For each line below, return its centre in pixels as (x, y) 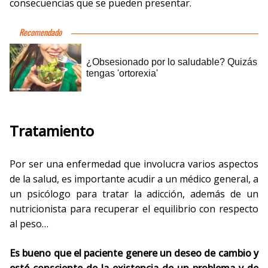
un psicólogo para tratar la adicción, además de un (134, 194)
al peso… (29, 224)
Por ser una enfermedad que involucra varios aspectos (134, 164)
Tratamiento (52, 131)
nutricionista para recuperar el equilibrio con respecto (134, 209)
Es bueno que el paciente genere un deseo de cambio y (134, 253)
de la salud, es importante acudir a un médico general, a (134, 179)
